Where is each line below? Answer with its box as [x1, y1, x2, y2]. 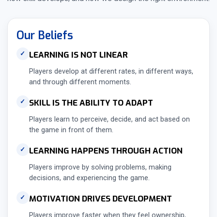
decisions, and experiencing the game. [29, 174, 150, 183]
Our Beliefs [16, 28, 73, 44]
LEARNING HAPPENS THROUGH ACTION [29, 145, 183, 157]
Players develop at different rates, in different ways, [29, 67, 193, 76]
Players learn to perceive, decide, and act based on [29, 115, 190, 124]
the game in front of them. [29, 126, 113, 135]
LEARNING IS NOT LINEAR [29, 49, 128, 61]
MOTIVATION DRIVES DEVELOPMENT [29, 193, 172, 205]
